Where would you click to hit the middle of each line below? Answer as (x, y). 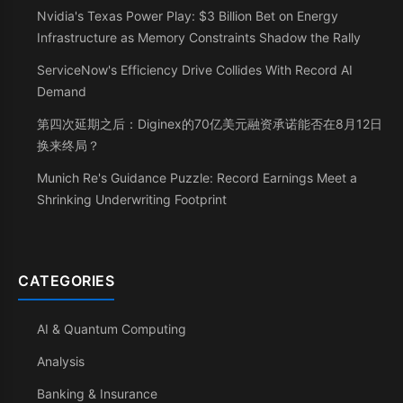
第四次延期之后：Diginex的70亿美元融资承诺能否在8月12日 (210, 124)
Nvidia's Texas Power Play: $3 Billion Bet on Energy (188, 16)
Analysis (61, 361)
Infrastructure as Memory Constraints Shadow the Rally (199, 37)
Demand (62, 91)
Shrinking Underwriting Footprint (132, 199)
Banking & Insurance (97, 394)
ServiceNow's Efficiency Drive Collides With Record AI (195, 70)
